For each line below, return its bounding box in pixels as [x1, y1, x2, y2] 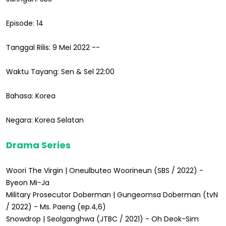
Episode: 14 [6, 18, 43, 28]
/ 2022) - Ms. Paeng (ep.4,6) [6, 201, 106, 212]
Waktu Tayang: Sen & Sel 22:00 [6, 66, 115, 77]
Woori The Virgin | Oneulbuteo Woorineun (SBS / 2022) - [6, 165, 203, 176]
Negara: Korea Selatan [6, 115, 84, 125]
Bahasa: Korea [6, 90, 55, 101]
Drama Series [6, 138, 71, 151]
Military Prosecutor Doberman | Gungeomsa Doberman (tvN [6, 189, 218, 200]
